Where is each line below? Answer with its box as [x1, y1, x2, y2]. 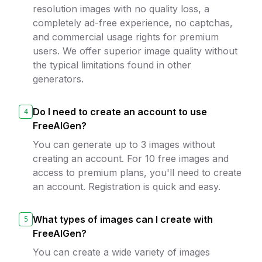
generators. [33, 73, 84, 85]
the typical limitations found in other [33, 59, 191, 71]
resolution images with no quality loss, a [33, 3, 209, 15]
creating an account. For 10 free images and [33, 153, 229, 164]
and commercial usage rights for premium [33, 31, 219, 43]
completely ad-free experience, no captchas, [33, 17, 233, 29]
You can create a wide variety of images [33, 246, 210, 258]
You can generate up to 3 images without [33, 139, 215, 150]
